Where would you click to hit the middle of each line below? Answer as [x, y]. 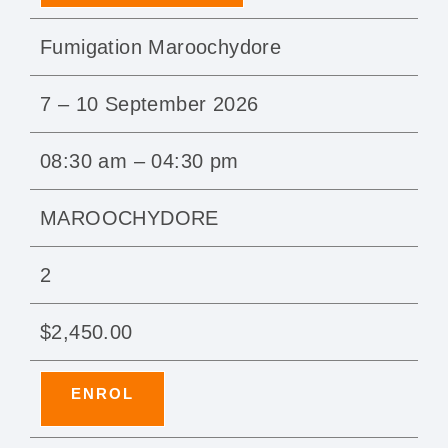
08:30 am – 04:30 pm [139, 161]
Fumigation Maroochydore [161, 47]
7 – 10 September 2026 [149, 104]
